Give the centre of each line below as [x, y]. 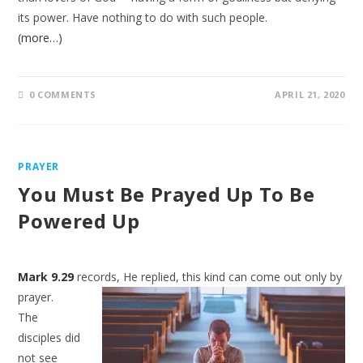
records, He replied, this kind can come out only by [208, 277]
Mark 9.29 [46, 277]
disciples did [49, 337]
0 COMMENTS [63, 94]
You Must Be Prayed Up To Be [167, 194]
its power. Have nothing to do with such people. [143, 17]
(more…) [41, 38]
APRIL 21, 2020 [310, 94]
